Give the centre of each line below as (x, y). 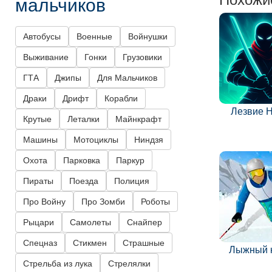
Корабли (121, 99)
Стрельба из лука (58, 264)
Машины (40, 140)
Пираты (38, 181)
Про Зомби (103, 202)
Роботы (155, 202)
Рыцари (39, 223)
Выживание (46, 57)
